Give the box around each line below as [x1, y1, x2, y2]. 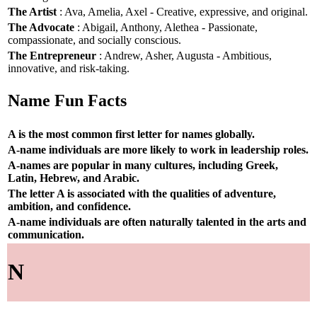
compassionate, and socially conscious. [8, 33, 181, 46]
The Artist [8, 5, 57, 18]
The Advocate [8, 21, 74, 33]
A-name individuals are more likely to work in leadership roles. [8, 143, 309, 156]
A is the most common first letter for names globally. [8, 127, 255, 140]
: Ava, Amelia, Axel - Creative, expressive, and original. [57, 5, 308, 18]
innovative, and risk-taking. [8, 62, 129, 74]
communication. [8, 228, 84, 241]
